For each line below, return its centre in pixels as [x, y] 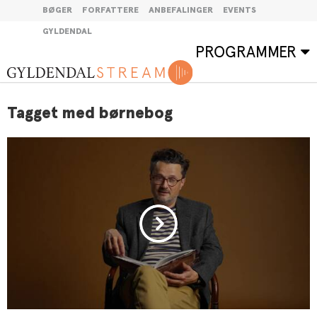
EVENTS [240, 11]
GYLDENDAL [67, 32]
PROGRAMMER [248, 52]
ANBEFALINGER [181, 11]
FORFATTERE [110, 11]
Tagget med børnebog [90, 114]
